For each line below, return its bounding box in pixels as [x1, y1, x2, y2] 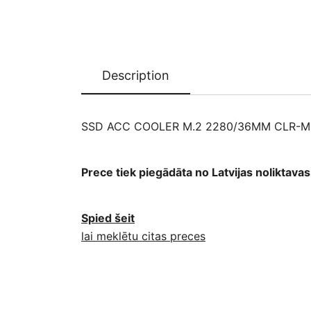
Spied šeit [81, 211, 135, 225]
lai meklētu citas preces [81, 229, 205, 243]
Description [102, 68, 169, 83]
